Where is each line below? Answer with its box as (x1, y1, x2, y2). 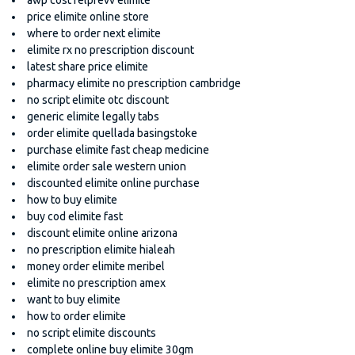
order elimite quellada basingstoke (27, 126, 197, 139)
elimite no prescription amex (27, 276, 166, 289)
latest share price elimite (27, 59, 148, 73)
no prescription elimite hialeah (27, 242, 175, 256)
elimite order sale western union (27, 159, 186, 173)
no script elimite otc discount (27, 93, 169, 106)
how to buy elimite (27, 193, 117, 206)
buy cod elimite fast (27, 209, 123, 223)
